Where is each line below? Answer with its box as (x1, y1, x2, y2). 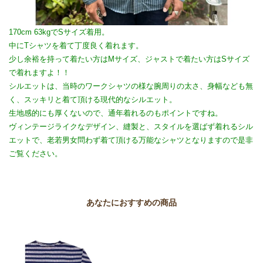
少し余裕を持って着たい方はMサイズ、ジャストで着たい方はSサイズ (9, 55, 249, 64)
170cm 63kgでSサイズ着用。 (9, 28, 109, 37)
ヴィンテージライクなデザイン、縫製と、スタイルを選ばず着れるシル (9, 122, 253, 131)
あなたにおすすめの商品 (86, 198, 177, 208)
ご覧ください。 (9, 149, 62, 159)
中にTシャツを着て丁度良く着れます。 (9, 41, 143, 50)
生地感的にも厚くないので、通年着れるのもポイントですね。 (9, 109, 222, 118)
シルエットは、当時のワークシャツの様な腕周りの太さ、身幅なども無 (9, 82, 253, 91)
